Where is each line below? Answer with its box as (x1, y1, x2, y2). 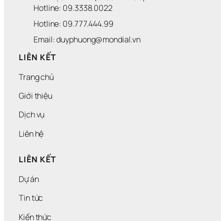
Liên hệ (19, 128, 44, 139)
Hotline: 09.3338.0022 (34, 2, 114, 13)
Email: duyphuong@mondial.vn (34, 34, 141, 45)
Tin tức (19, 192, 43, 204)
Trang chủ (19, 71, 54, 82)
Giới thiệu (19, 90, 52, 102)
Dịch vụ (19, 109, 45, 120)
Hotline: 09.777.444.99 (34, 18, 113, 29)
